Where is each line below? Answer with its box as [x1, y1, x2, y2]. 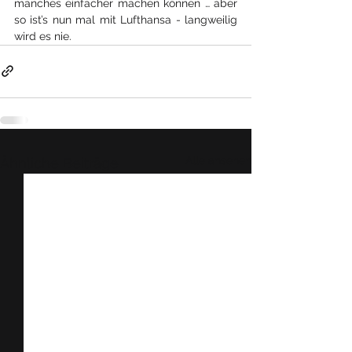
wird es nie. [14, 29, 71, 42]
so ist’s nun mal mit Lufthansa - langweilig [14, 13, 237, 26]
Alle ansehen [185, 153, 251, 167]
